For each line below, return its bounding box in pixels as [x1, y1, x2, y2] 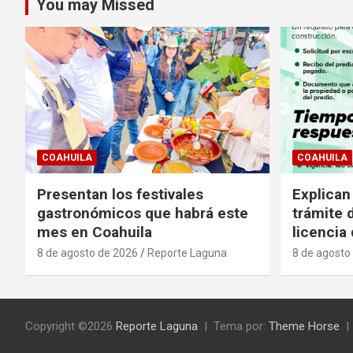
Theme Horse [269, 318, 340, 333]
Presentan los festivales [37, 184, 203, 203]
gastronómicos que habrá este [37, 203, 248, 222]
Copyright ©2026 [25, 318, 116, 333]
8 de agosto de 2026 [37, 246, 138, 259]
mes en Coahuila [37, 222, 152, 241]
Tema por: [214, 318, 269, 333]
